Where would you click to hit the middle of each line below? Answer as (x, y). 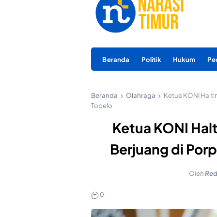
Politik (151, 59)
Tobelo (102, 105)
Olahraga (140, 95)
